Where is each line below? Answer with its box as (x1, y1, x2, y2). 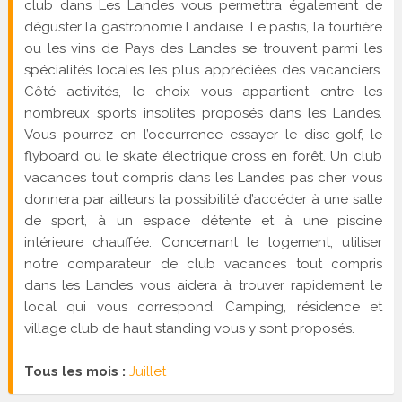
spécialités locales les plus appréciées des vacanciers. (23, 62, 383, 79)
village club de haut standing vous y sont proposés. (23, 320, 354, 337)
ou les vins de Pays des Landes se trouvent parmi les (23, 40, 383, 57)
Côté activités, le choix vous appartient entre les (23, 83, 383, 100)
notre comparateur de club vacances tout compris (23, 256, 383, 273)
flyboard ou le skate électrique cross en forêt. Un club (23, 148, 383, 165)
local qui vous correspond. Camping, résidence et (23, 299, 383, 316)
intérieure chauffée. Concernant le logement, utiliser (23, 234, 383, 251)
